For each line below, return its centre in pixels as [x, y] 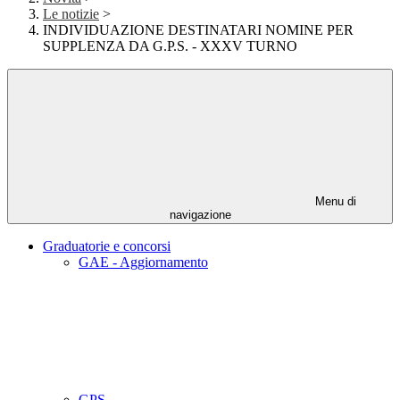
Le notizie [71, 14]
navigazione [200, 215]
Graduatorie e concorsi [107, 246]
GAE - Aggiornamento [143, 262]
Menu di [334, 202]
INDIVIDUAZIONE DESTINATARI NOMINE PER [198, 30]
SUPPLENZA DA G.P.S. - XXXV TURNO [170, 46]
